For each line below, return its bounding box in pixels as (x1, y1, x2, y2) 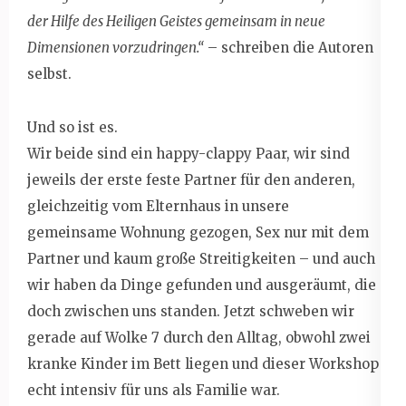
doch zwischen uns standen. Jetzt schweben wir (27, 302, 354, 320)
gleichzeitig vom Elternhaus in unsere (27, 197, 289, 215)
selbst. (27, 64, 72, 82)
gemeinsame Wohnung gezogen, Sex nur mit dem (27, 223, 369, 241)
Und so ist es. (27, 118, 118, 136)
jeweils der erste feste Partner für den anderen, (27, 170, 355, 188)
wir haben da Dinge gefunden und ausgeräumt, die (27, 275, 376, 294)
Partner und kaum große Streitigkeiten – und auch (27, 249, 375, 267)
